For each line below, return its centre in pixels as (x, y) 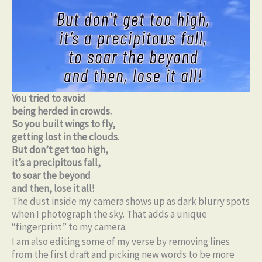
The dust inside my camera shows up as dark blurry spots (131, 201)
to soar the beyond (51, 175)
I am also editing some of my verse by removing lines (121, 242)
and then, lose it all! (53, 188)
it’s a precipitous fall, (56, 162)
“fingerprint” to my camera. (69, 227)
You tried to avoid (49, 98)
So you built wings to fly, (63, 124)
